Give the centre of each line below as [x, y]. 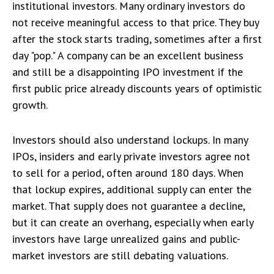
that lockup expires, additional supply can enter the [132, 189]
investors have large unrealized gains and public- [126, 239]
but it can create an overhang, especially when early [133, 222]
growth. [30, 105]
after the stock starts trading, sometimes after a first [137, 39]
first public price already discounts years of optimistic [137, 88]
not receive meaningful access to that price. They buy [135, 22]
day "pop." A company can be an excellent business [128, 55]
